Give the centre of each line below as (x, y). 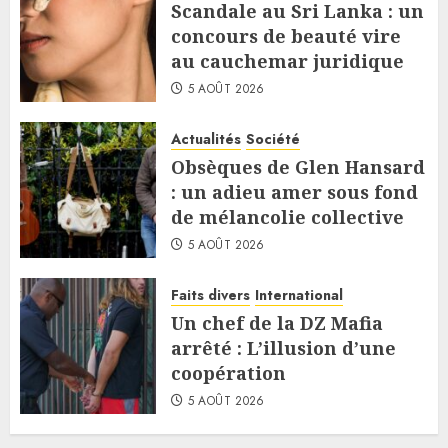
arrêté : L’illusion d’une (283, 348)
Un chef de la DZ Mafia (277, 323)
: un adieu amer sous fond (294, 192)
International (299, 295)
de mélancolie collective (287, 217)
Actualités (206, 139)
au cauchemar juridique (287, 61)
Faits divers (210, 295)
